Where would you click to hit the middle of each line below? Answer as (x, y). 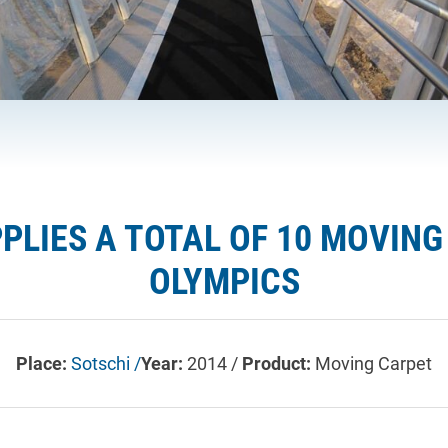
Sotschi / (106, 363)
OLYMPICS (224, 281)
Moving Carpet (373, 363)
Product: (278, 363)
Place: (43, 363)
